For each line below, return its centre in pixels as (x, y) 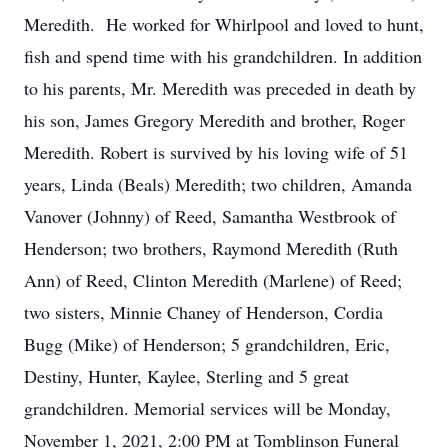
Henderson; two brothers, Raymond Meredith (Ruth (211, 248)
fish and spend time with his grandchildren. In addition (223, 56)
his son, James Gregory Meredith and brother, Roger (214, 120)
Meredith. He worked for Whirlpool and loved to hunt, (224, 24)
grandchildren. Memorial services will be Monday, (207, 408)
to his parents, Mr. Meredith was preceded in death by (220, 88)
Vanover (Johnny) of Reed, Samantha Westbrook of (210, 216)
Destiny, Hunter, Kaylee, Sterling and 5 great (186, 376)
